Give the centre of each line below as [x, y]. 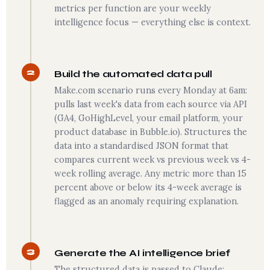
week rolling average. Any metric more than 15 [150, 174]
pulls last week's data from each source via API [151, 104]
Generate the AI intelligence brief [143, 253]
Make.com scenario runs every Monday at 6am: [151, 90]
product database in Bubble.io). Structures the [151, 132]
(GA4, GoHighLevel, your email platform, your [149, 118]
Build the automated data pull [133, 74]
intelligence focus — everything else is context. [152, 22]
